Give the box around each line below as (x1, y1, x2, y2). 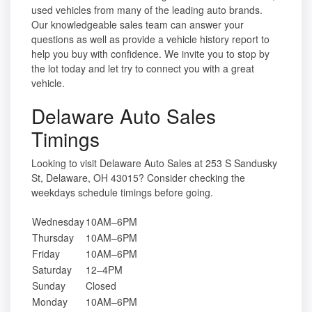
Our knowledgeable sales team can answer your (31, 17, 244, 32)
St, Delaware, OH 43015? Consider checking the (31, 171, 245, 185)
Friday (32, 247, 60, 261)
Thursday (32, 231, 74, 245)
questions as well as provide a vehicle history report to (31, 32, 270, 47)
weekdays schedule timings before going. (31, 185, 213, 200)
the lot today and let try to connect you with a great (31, 61, 254, 76)
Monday (32, 295, 68, 309)
